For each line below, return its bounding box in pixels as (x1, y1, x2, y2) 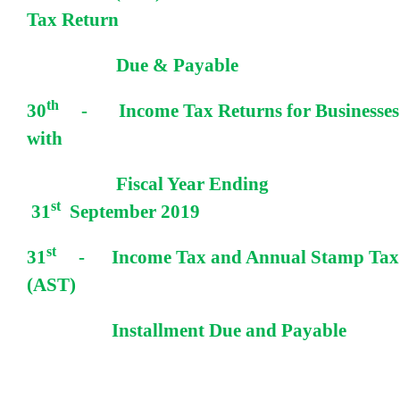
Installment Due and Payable (112, 319, 382, 341)
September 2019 (61, 200, 200, 222)
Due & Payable (116, 54, 238, 76)
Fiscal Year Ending (116, 172, 269, 195)
